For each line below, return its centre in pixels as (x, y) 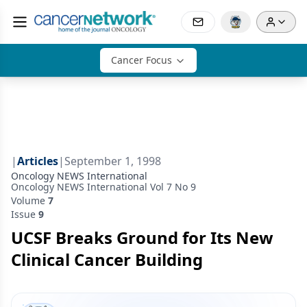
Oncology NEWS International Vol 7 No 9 (103, 187)
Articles (38, 161)
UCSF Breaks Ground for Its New (142, 237)
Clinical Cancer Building (107, 259)
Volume (29, 200)
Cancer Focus (141, 60)
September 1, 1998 (113, 161)
